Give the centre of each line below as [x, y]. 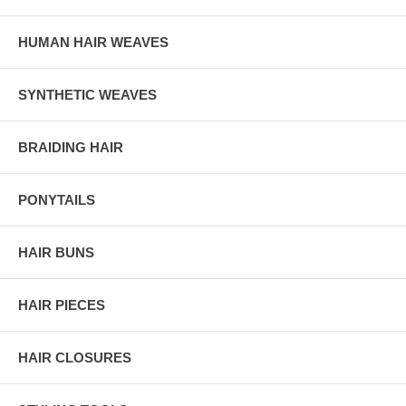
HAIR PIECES [62, 304]
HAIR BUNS [56, 252]
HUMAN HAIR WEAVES [93, 42]
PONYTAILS [57, 199]
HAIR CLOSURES [75, 357]
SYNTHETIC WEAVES [87, 94]
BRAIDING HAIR [71, 147]
